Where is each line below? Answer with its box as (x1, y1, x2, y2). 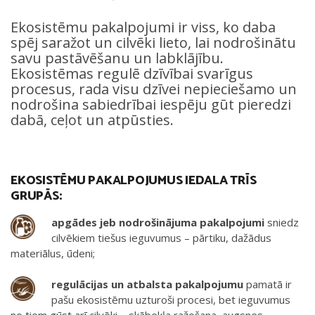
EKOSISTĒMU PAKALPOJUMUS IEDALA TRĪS (11, 169, 257, 191)
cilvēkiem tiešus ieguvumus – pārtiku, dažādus (51, 230, 271, 245)
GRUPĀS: (11, 185, 62, 207)
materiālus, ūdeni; (11, 245, 95, 260)
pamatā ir (243, 277, 292, 292)
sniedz (264, 214, 299, 229)
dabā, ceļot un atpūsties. (11, 110, 174, 129)
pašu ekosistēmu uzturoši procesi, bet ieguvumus (51, 292, 290, 307)
